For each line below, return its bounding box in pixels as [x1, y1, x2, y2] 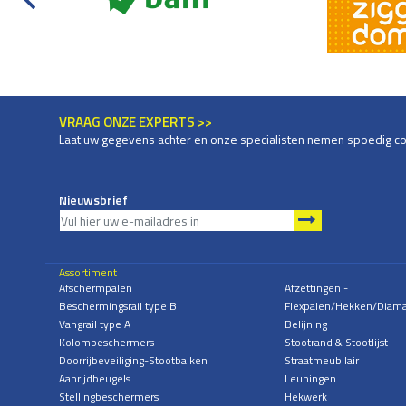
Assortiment [59, 264, 117, 282]
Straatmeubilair [284, 352, 359, 370]
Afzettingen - [284, 279, 348, 297]
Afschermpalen [59, 279, 132, 297]
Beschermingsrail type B [59, 297, 177, 315]
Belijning [284, 315, 327, 333]
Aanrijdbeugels [59, 370, 130, 388]
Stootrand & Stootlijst [284, 333, 388, 352]
